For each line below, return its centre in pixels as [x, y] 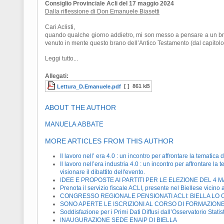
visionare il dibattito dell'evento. [102, 172]
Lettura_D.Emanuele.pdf [89, 87]
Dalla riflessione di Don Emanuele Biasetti [102, 12]
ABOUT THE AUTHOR [80, 108]
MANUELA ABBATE [74, 124]
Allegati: [57, 76]
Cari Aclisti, [60, 27]
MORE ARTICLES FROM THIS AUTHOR [109, 141]
